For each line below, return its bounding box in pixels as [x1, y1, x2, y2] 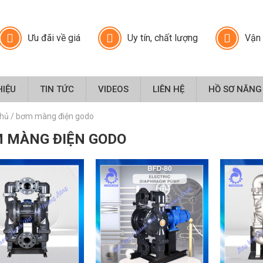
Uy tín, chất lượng [127, 32, 198, 43]
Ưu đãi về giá [28, 32, 81, 43]
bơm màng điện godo [15, 111, 94, 121]
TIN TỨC [39, 83, 74, 95]
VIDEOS [97, 83, 129, 95]
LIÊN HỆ [152, 83, 184, 95]
